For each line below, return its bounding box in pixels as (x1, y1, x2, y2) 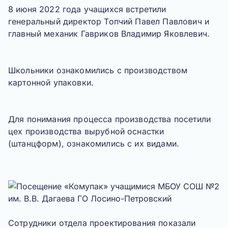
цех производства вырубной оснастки (8, 126, 164, 136)
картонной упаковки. (8, 77, 94, 88)
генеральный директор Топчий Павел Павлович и (8, 16, 210, 26)
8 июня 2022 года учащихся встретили (8, 4, 166, 14)
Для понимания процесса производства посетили (8, 114, 211, 124)
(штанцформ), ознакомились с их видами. (8, 138, 180, 149)
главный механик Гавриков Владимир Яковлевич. (8, 28, 210, 39)
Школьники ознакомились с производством (8, 65, 188, 75)
